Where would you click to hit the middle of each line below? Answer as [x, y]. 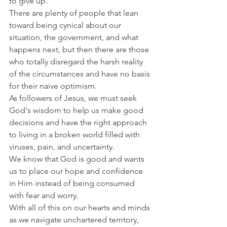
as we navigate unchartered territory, [75, 220]
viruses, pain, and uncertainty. [62, 147]
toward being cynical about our [66, 25]
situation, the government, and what [75, 37]
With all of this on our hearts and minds [81, 207]
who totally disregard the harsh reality [77, 62]
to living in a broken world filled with [75, 135]
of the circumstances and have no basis [81, 74]
